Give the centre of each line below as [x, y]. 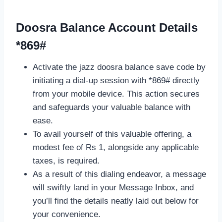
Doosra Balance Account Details [107, 27]
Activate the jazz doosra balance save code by [119, 67]
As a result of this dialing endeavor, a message [119, 174]
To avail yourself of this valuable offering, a [112, 134]
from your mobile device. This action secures [116, 94]
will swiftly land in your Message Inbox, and [113, 187]
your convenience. [67, 214]
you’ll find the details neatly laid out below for [116, 201]
